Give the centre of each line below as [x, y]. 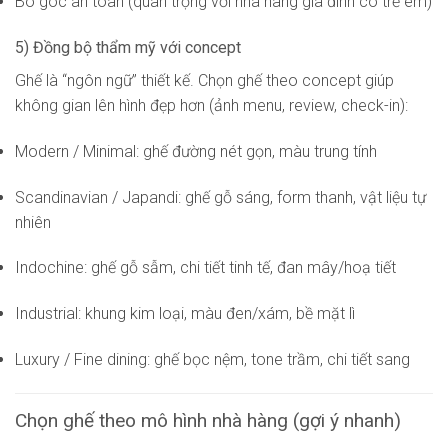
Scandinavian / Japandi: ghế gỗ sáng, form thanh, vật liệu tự [220, 197]
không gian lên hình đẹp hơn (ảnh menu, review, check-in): [211, 106]
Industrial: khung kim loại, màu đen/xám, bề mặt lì [185, 314]
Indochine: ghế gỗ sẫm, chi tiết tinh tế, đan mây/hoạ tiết [205, 268]
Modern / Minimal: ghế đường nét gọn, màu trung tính [196, 151]
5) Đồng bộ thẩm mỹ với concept [128, 48]
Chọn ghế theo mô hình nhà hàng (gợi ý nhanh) [208, 420]
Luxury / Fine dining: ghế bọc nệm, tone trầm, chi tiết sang [212, 360]
